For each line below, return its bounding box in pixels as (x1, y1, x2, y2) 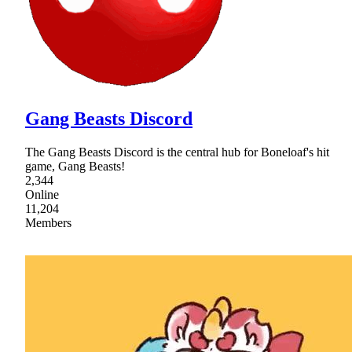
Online (25, 187, 59, 201)
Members (25, 215, 71, 229)
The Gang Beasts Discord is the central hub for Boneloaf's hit (25, 145, 329, 159)
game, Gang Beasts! (25, 159, 125, 173)
